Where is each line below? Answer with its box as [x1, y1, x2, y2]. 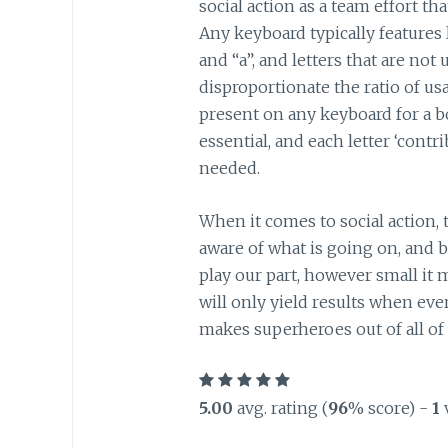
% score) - [347, 398, 432, 419]
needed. [198, 158, 260, 179]
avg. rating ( [232, 398, 328, 419]
